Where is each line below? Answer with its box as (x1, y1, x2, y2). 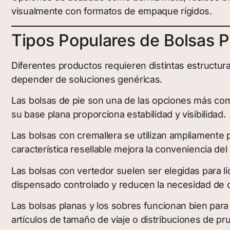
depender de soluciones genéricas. (11, 73, 163, 85)
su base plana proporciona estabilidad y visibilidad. (11, 108, 226, 120)
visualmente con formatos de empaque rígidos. (11, 6, 212, 17)
